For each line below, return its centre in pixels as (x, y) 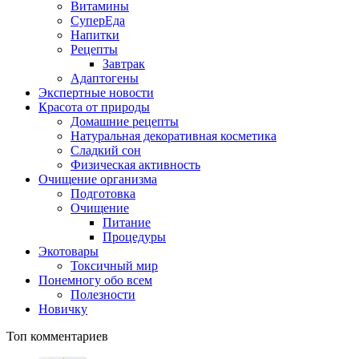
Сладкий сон (106, 151)
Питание (127, 223)
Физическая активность (135, 165)
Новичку (63, 309)
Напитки (95, 35)
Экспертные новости (96, 93)
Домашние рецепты (125, 122)
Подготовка (103, 194)
